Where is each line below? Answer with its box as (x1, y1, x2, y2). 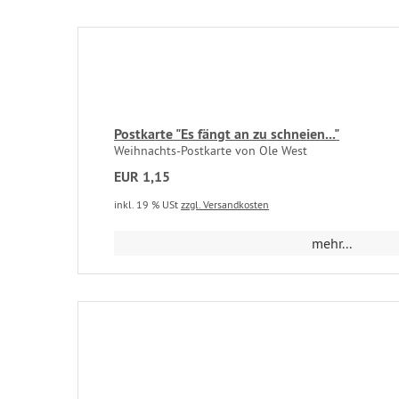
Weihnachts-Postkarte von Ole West (114, 142, 307, 159)
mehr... (312, 234, 353, 252)
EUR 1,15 (114, 167, 170, 186)
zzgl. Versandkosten (181, 198, 269, 211)
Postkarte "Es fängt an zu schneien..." (114, 125, 339, 143)
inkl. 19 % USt (114, 198, 181, 211)
